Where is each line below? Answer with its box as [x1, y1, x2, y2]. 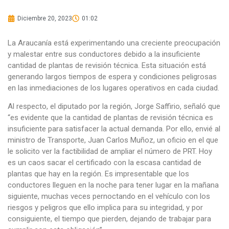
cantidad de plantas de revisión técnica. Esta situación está [8, 60, 206, 70]
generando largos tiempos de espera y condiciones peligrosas [8, 72, 217, 81]
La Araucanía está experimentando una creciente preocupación [8, 38, 220, 48]
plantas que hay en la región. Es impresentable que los [8, 169, 189, 179]
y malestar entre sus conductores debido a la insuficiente [8, 49, 200, 59]
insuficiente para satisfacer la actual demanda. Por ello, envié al [8, 124, 220, 134]
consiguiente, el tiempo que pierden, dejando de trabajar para [8, 214, 211, 224]
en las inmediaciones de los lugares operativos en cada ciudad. [8, 83, 219, 93]
